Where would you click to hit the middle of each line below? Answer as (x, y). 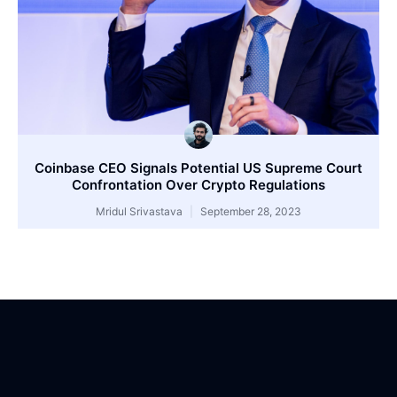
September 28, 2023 (249, 212)
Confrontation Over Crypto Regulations (198, 185)
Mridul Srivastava (140, 212)
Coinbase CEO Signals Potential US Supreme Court (198, 168)
